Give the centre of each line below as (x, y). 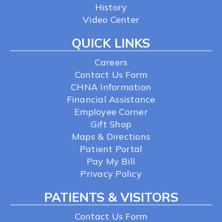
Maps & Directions (111, 137)
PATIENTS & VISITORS (111, 197)
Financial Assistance (111, 100)
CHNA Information (111, 87)
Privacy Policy (111, 174)
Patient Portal (111, 149)
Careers (111, 62)
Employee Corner (111, 112)
